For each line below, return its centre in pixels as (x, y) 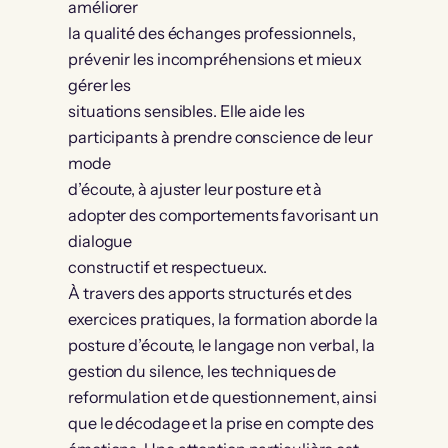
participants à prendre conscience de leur (220, 137)
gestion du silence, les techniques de (202, 371)
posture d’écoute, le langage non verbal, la (221, 345)
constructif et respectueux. (168, 267)
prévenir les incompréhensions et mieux (215, 59)
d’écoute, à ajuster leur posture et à (195, 189)
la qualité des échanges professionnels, (212, 33)
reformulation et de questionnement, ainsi (222, 397)
